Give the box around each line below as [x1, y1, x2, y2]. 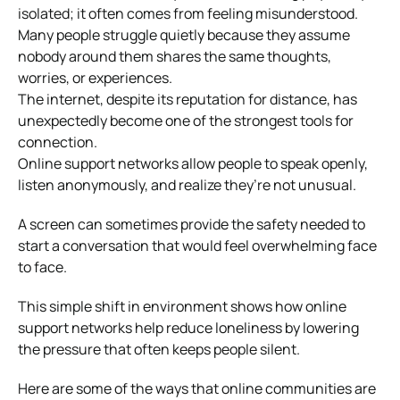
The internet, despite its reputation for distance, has [18, 88, 357, 109]
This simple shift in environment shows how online [18, 296, 346, 316]
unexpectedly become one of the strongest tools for [18, 110, 354, 130]
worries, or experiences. [18, 67, 172, 87]
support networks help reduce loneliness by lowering [18, 317, 359, 337]
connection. [18, 131, 97, 152]
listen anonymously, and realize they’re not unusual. [18, 174, 356, 195]
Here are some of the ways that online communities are [18, 378, 376, 398]
